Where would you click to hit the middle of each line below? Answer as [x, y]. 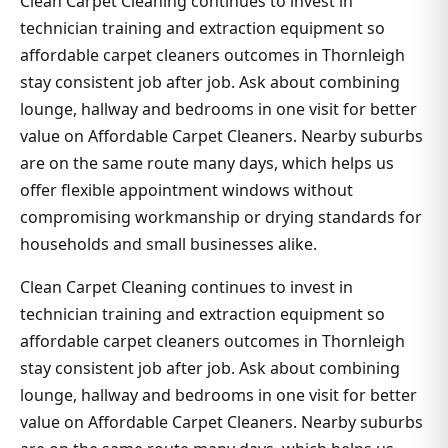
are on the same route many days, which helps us [207, 163]
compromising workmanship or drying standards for [221, 217]
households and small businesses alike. [168, 244]
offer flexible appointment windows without [186, 190]
